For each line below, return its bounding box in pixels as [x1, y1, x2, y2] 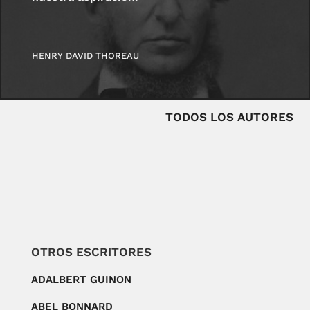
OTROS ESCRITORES [30, 245, 152, 259]
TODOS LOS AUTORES [165, 110, 293, 125]
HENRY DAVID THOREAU [32, 50, 140, 61]
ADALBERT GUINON [30, 273, 131, 286]
